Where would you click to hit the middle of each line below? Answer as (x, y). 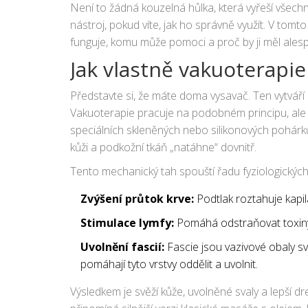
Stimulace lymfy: (127, 222)
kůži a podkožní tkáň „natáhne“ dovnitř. (163, 147)
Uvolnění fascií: (122, 246)
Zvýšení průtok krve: (137, 198)
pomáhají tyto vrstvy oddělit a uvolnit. (169, 264)
